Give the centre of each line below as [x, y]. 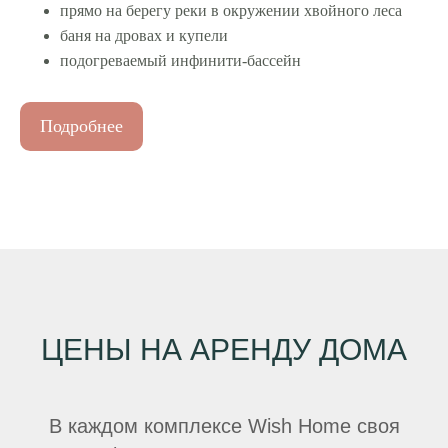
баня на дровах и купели [144, 35]
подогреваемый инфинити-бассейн [180, 60]
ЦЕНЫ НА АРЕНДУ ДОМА [224, 350]
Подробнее [81, 125]
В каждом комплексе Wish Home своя [224, 426]
